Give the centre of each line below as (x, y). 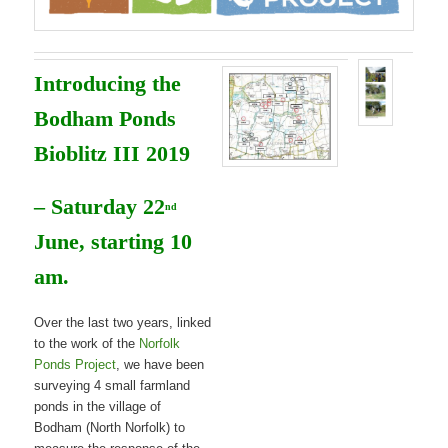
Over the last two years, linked (123, 322)
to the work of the (87, 343)
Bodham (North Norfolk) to (110, 427)
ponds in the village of (98, 406)
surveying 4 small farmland (112, 385)
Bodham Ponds (105, 119)
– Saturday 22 (100, 207)
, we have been (160, 364)
